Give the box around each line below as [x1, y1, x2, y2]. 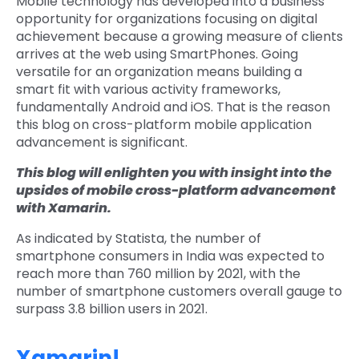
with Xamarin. [16, 198, 111, 217]
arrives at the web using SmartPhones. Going [16, 44, 298, 63]
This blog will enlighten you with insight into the [16, 163, 332, 182]
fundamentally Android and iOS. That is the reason [16, 97, 330, 116]
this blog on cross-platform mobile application [16, 115, 312, 134]
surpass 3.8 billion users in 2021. [16, 299, 208, 318]
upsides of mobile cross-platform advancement [16, 180, 336, 200]
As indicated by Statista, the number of [16, 228, 261, 248]
